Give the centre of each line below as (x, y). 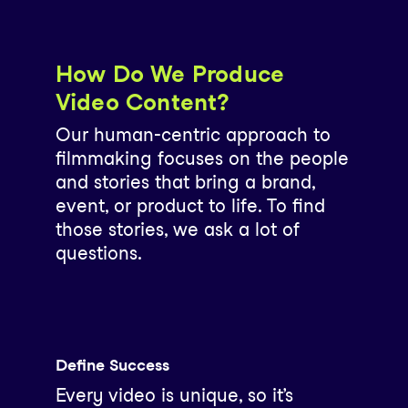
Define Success (112, 365)
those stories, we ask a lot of (177, 229)
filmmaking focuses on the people (202, 158)
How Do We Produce (170, 73)
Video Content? (143, 102)
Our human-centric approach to (193, 134)
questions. (98, 253)
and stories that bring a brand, (185, 182)
